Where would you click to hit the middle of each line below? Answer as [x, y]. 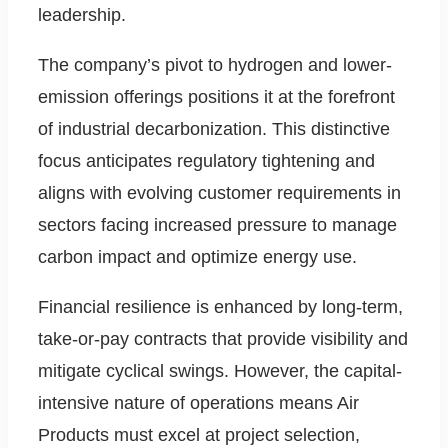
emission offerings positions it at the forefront [216, 97]
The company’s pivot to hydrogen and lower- [215, 65]
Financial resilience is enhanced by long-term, [220, 307]
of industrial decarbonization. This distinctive [214, 129]
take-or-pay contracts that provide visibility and [223, 339]
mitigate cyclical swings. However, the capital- [220, 371]
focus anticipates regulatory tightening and [206, 161]
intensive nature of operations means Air [198, 403]
